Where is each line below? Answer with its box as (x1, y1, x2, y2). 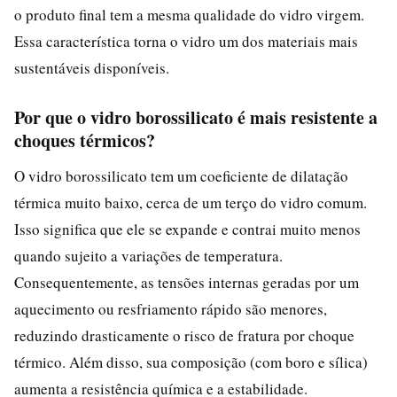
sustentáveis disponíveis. (14, 57, 169, 78)
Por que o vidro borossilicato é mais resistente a (14, 104, 378, 130)
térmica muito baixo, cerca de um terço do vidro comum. (14, 191, 367, 213)
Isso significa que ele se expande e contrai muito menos (14, 218, 361, 239)
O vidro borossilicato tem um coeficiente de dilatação (14, 165, 348, 186)
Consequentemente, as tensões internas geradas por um (14, 271, 359, 292)
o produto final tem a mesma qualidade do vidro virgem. (14, 4, 364, 25)
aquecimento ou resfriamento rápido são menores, (14, 298, 327, 319)
